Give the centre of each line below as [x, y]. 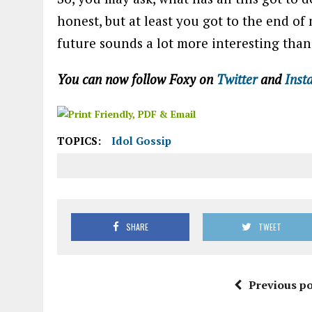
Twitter [239, 79]
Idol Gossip [141, 140]
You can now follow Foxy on [137, 79]
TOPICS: [79, 140]
